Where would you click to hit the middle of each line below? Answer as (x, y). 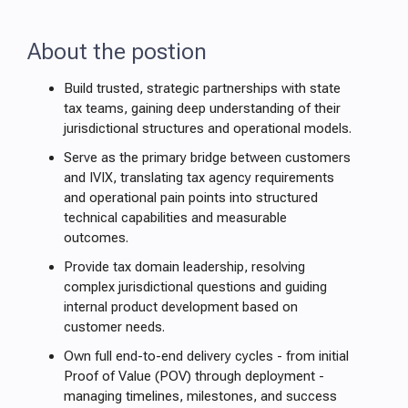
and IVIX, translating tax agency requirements (199, 178)
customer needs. (114, 327)
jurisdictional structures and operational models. (208, 128)
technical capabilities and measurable (175, 218)
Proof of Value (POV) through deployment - (194, 376)
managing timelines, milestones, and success (200, 396)
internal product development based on (181, 307)
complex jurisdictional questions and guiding (195, 287)
